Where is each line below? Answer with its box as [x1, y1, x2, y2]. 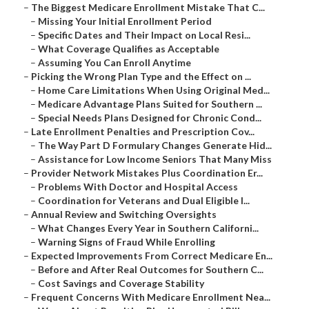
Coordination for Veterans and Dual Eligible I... [38, 195, 250, 207]
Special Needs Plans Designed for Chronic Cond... [38, 112, 261, 124]
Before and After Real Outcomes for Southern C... [38, 263, 263, 276]
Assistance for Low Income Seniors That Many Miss [38, 153, 272, 166]
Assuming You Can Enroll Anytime [38, 57, 191, 69]
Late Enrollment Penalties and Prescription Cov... [31, 126, 255, 138]
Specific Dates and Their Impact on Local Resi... [38, 29, 250, 41]
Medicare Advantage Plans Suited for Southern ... [38, 98, 262, 110]
